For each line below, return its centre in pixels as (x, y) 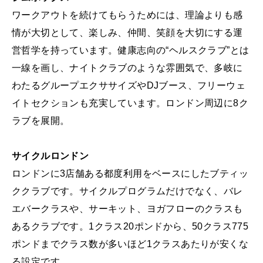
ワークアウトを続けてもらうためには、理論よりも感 (127, 15)
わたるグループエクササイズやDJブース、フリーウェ (129, 85)
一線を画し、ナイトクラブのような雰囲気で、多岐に (127, 68)
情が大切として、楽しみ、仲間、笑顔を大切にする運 (127, 33)
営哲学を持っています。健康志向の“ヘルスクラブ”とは (131, 50)
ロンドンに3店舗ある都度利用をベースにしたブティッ (130, 173)
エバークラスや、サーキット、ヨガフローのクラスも (127, 209)
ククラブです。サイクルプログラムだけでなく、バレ (127, 191)
